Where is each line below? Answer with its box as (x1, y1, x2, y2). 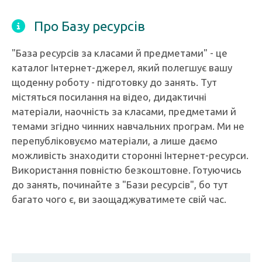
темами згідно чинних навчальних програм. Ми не (12, 120, 244, 132)
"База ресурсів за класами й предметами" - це (12, 47, 227, 58)
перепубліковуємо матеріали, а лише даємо (12, 135, 218, 146)
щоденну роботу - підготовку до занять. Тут (12, 77, 217, 88)
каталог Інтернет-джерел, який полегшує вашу (12, 62, 232, 73)
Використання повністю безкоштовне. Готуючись (12, 164, 242, 175)
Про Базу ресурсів (34, 19, 145, 33)
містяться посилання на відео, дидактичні (12, 91, 206, 102)
